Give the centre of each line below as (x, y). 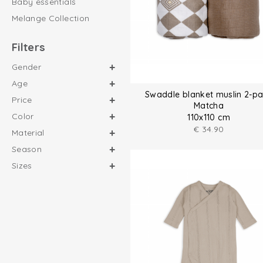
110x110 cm (209, 118)
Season (27, 149)
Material (28, 133)
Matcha (209, 106)
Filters (29, 47)
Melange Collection (51, 18)
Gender (27, 67)
